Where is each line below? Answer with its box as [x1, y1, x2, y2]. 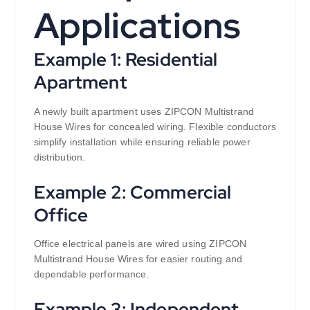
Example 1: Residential [33, 46, 218, 71]
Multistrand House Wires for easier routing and [33, 253, 242, 265]
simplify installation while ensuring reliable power [33, 136, 250, 147]
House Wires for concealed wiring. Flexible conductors [33, 120, 276, 132]
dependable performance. [33, 268, 149, 280]
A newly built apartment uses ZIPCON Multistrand [33, 105, 255, 117]
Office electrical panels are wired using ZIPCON [33, 238, 247, 250]
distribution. [33, 151, 86, 163]
